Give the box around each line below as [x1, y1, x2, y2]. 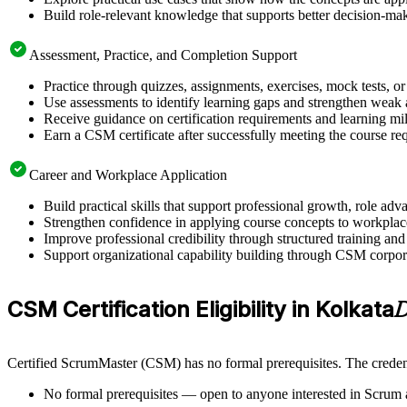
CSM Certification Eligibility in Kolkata [7, 295, 394, 323]
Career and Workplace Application [29, 166, 227, 183]
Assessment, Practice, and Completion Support [29, 46, 297, 63]
